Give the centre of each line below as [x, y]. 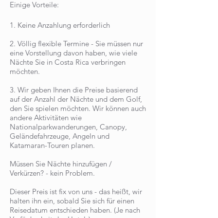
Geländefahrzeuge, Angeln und [60, 136]
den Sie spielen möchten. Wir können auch [78, 108]
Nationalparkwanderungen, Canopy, [68, 127]
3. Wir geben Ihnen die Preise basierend [74, 90]
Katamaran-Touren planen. [52, 145]
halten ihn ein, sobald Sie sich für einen [72, 201]
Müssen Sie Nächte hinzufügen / [61, 164]
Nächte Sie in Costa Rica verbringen [68, 62]
